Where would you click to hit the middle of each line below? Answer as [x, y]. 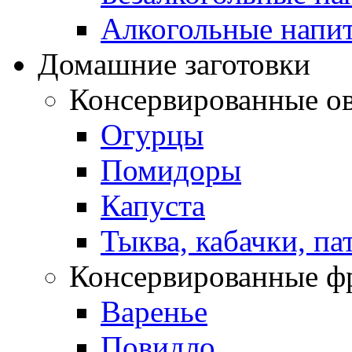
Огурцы [152, 134]
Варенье [154, 311]
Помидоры [171, 170]
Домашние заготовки [174, 64]
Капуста [153, 205]
